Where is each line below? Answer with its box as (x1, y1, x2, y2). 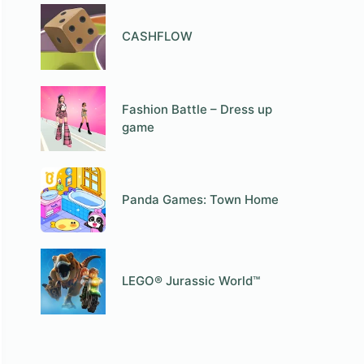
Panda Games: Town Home (122, 192, 279, 208)
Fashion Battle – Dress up (122, 101, 273, 117)
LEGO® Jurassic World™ (122, 273, 261, 289)
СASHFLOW (122, 28, 193, 45)
